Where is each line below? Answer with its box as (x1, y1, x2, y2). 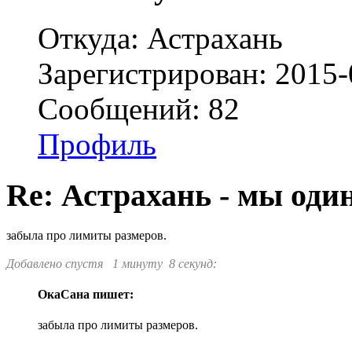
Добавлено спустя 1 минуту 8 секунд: (6, 256, 217, 270)
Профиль (38, 127, 156, 162)
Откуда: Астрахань (38, 21, 283, 56)
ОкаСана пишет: (38, 288, 134, 302)
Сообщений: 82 (38, 92, 240, 126)
